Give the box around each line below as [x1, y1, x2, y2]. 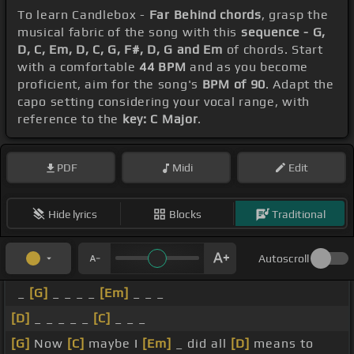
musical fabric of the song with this [17, 24, 241, 40]
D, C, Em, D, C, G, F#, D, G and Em [17, 42, 223, 58]
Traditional [271, 207, 326, 220]
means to [250, 336, 314, 352]
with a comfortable [17, 59, 140, 75]
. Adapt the [265, 77, 334, 92]
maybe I [85, 336, 142, 352]
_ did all [171, 336, 231, 352]
